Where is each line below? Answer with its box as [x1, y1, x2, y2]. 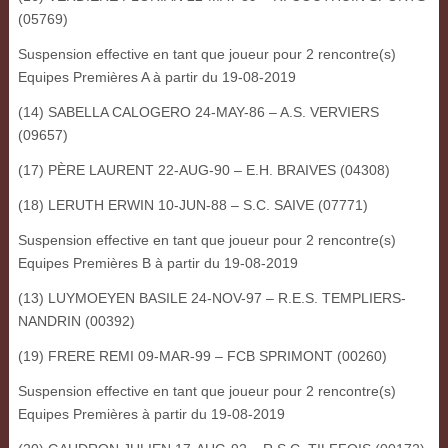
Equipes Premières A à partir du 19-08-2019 [17, 69, 296, 86]
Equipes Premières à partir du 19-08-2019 [17, 406, 285, 423]
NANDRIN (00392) [17, 313, 135, 330]
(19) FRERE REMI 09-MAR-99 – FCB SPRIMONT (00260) [17, 348, 387, 365]
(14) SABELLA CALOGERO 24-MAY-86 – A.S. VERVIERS [17, 104, 379, 121]
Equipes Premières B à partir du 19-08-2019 [17, 255, 298, 272]
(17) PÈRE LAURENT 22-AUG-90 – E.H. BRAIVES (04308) [17, 162, 390, 179]
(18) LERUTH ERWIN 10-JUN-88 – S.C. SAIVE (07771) [17, 197, 368, 214]
